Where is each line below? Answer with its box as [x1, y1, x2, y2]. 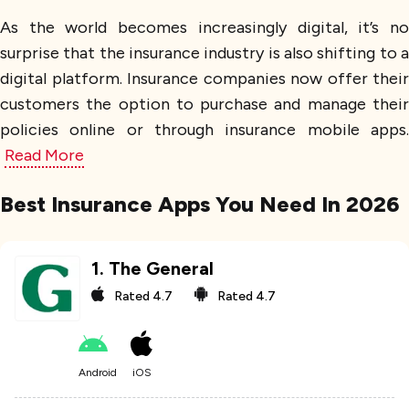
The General [109, 257, 215, 279]
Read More [5, 145, 84, 165]
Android [79, 366, 117, 380]
